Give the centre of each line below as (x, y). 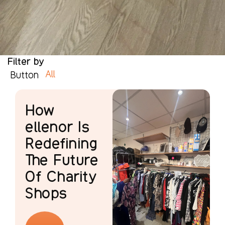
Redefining (61, 143)
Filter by (26, 62)
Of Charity (61, 176)
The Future (62, 160)
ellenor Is (57, 127)
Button (25, 75)
